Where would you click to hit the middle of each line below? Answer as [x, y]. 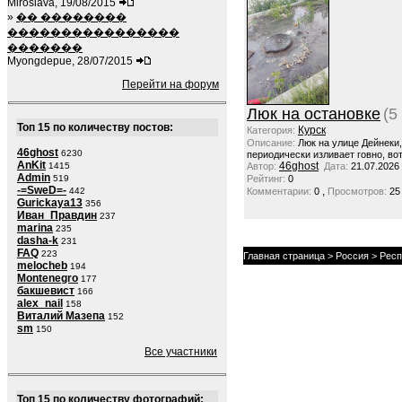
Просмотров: [357, 191]
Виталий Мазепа [61, 316]
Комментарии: [279, 191]
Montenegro [48, 278]
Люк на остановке [314, 114]
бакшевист [46, 291]
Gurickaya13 [50, 203]
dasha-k [38, 240]
